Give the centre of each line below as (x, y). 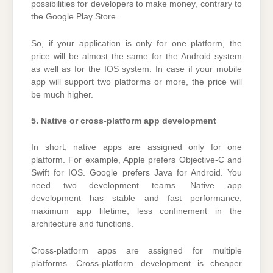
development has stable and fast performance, (136, 199)
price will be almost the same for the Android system (136, 56)
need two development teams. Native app (136, 186)
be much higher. (62, 94)
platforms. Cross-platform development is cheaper (136, 263)
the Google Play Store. (75, 17)
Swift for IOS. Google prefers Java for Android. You (136, 173)
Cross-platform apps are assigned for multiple (136, 250)
